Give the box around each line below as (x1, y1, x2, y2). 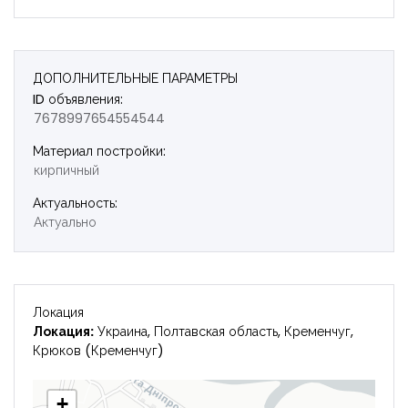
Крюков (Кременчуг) (33, 341, 164, 360)
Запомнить (65, 5, 119, 21)
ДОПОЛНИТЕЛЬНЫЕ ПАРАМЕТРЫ (33, 68, 238, 87)
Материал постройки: (33, 141, 166, 160)
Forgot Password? (267, 5, 363, 19)
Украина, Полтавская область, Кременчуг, (94, 321, 353, 341)
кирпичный (34, 160, 99, 179)
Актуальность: (33, 193, 117, 212)
